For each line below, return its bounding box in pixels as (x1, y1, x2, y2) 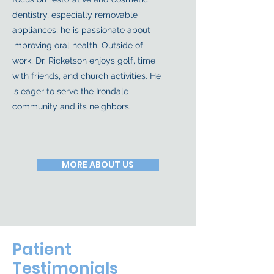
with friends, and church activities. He (12, 71, 161, 81)
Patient (12, 239, 72, 261)
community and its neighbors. (12, 102, 131, 111)
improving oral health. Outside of (12, 40, 143, 50)
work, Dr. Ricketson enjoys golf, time (12, 56, 155, 65)
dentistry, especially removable (12, 10, 138, 20)
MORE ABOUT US (62, 158, 134, 171)
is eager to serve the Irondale (12, 86, 128, 96)
